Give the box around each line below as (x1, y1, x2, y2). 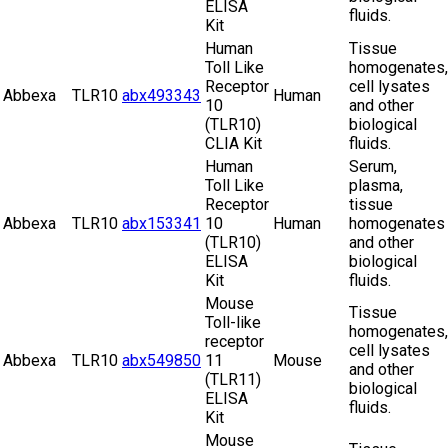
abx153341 (122, 214, 201, 234)
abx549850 (122, 351, 201, 371)
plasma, (349, 176, 403, 196)
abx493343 (122, 86, 201, 106)
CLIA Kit (205, 134, 262, 154)
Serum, (349, 157, 397, 177)
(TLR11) (205, 370, 261, 390)
